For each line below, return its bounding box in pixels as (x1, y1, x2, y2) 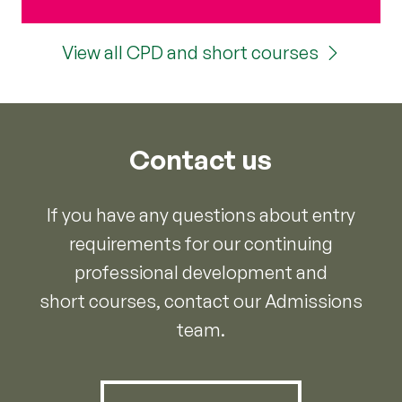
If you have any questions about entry (46, 203, 355, 226)
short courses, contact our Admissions (39, 289, 363, 312)
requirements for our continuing (68, 232, 333, 255)
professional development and (74, 260, 328, 284)
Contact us (129, 142, 273, 176)
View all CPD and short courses (61, 40, 319, 64)
